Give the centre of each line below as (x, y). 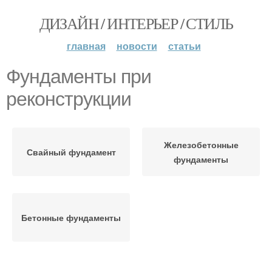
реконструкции (69, 99)
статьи (184, 46)
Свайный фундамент (71, 152)
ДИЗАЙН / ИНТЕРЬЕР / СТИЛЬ (136, 23)
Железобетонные (201, 144)
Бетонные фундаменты (71, 217)
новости (137, 46)
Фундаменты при (79, 76)
